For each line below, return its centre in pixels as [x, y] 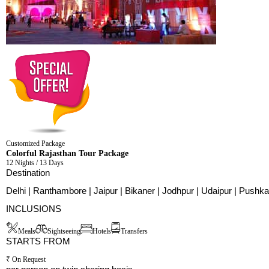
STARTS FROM [38, 241]
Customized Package [35, 144]
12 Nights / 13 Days [35, 163]
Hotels [102, 231]
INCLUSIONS [34, 209]
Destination [28, 173]
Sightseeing [64, 231]
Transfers [134, 231]
